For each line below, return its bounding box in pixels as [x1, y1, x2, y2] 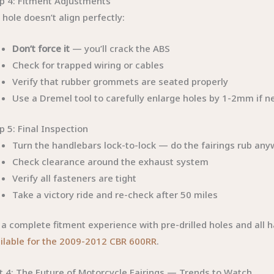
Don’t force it [12, 42, 70, 54]
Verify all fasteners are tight [12, 171, 137, 184]
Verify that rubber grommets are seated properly [12, 75, 229, 87]
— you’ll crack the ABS [70, 42, 171, 54]
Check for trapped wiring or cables [12, 59, 165, 71]
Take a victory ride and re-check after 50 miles [12, 188, 218, 201]
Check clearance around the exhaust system [12, 155, 209, 168]
